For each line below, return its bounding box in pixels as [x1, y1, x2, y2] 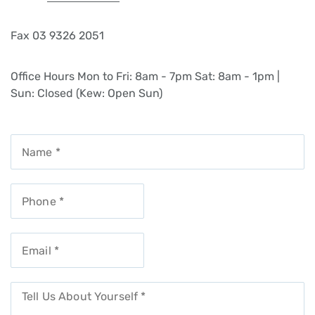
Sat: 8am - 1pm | [195, 70, 280, 84]
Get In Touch [11, 108, 114, 129]
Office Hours [11, 70, 75, 84]
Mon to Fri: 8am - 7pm [77, 70, 192, 84]
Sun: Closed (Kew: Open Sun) [11, 86, 162, 101]
